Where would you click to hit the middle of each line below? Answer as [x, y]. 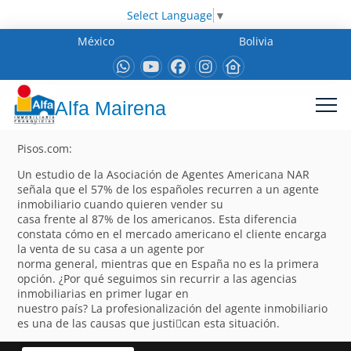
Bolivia [256, 41]
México [96, 41]
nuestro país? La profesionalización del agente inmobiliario [173, 308]
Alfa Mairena [110, 109]
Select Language [169, 15]
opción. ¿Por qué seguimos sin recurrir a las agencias [157, 278]
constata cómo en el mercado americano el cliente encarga [172, 233]
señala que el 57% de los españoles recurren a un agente [168, 189]
